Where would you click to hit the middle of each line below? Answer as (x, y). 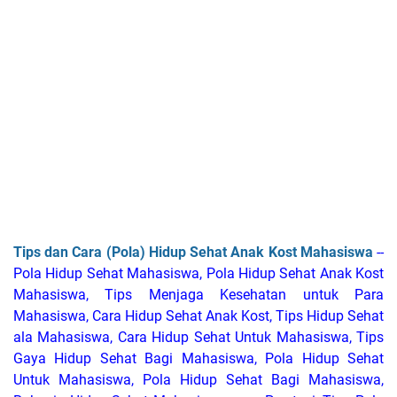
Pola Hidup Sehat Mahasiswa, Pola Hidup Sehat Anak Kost (198, 273)
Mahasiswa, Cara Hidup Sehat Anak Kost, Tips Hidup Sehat (198, 315)
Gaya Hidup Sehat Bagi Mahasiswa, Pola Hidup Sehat (198, 358)
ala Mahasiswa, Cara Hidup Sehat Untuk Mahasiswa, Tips (198, 337)
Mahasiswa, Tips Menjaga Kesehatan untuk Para (198, 294)
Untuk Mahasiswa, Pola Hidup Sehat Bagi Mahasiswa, (198, 379)
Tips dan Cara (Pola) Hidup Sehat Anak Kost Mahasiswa (193, 252)
